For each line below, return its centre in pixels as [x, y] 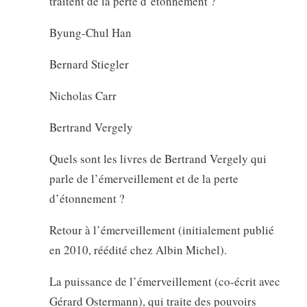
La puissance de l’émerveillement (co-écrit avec [164, 281]
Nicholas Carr [83, 95]
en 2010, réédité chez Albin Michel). [138, 249]
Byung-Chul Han [90, 32]
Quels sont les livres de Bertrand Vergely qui [158, 158]
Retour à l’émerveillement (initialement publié [161, 230]
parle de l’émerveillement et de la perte [144, 178]
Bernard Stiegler [89, 64]
